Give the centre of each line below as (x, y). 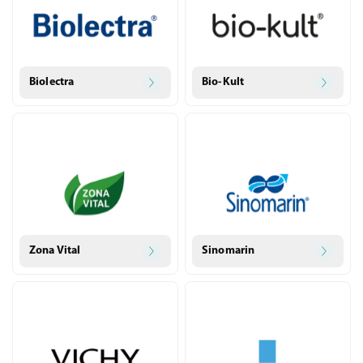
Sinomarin (228, 251)
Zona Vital (55, 251)
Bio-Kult (223, 82)
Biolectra (52, 82)
